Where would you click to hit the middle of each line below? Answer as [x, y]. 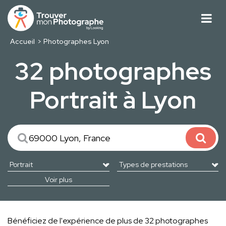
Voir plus [58, 180]
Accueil [22, 42]
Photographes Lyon [76, 42]
